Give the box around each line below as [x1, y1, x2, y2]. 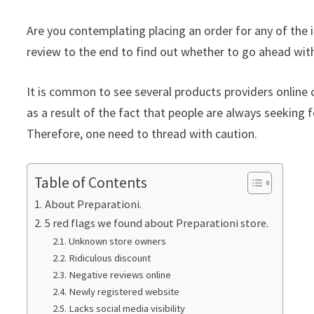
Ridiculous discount [68, 252, 151, 265]
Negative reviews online [68, 268, 171, 282]
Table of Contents [34, 173, 148, 193]
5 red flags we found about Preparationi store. [44, 216, 268, 231]
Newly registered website [68, 285, 179, 299]
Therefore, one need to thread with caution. [27, 125, 258, 142]
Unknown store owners [68, 235, 166, 248]
